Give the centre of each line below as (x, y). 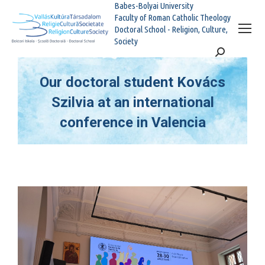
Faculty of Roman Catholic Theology (172, 17)
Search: (229, 53)
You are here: (157, 138)
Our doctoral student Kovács (132, 82)
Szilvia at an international (132, 102)
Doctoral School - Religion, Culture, (171, 29)
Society (126, 41)
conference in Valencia (132, 122)
